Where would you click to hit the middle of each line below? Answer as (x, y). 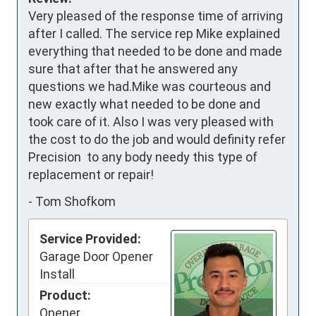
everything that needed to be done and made (155, 51)
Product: (65, 296)
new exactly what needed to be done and (144, 104)
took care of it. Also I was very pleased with (151, 122)
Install (57, 274)
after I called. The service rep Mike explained (154, 34)
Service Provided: (90, 239)
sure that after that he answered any (133, 69)
